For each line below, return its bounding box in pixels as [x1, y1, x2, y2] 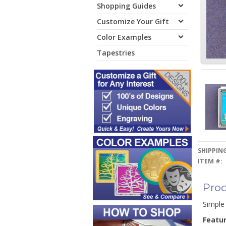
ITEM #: [197, 157, 222, 165]
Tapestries [97, 48, 135, 58]
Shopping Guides [97, 1, 156, 11]
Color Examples [97, 32, 151, 42]
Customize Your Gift [97, 17, 169, 26]
